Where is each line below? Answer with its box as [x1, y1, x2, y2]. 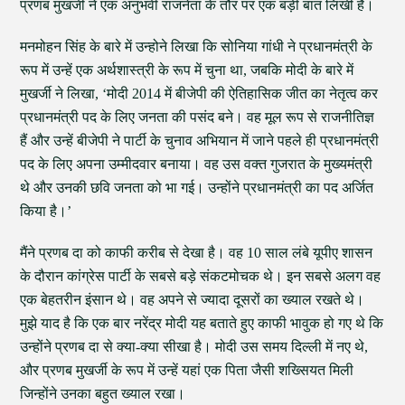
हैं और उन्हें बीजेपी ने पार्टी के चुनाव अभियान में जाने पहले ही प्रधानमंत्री [20, 133, 380, 148]
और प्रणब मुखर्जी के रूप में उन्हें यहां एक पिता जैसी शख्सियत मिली [20, 363, 354, 378]
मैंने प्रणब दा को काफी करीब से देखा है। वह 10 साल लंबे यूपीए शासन [20, 245, 373, 260]
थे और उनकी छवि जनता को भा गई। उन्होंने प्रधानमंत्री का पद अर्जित [20, 180, 374, 195]
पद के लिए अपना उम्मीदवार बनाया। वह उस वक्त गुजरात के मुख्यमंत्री [20, 156, 373, 172]
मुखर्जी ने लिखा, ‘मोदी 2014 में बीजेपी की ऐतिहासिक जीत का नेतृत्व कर [20, 86, 379, 101]
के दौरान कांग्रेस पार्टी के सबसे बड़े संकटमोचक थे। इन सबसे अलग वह [20, 268, 381, 284]
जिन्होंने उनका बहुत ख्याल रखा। [20, 386, 186, 401]
